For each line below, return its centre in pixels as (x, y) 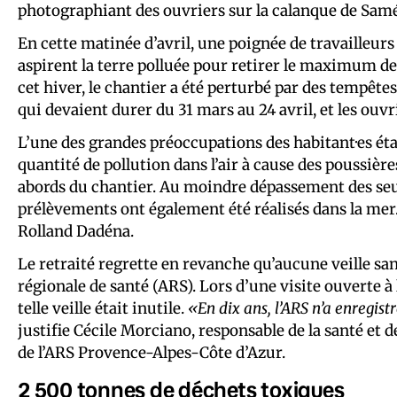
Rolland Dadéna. (76, 231)
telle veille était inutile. (103, 308)
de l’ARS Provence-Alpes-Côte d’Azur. (152, 352)
